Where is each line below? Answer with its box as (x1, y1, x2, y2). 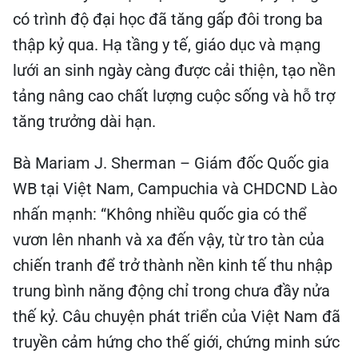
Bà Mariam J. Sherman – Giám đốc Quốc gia (13, 153, 329, 173)
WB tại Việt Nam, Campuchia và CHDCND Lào (13, 179, 337, 198)
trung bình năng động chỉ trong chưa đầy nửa (13, 281, 330, 300)
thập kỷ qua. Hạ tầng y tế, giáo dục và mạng (13, 35, 320, 54)
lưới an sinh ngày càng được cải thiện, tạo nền (13, 61, 336, 80)
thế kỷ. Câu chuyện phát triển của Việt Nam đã (13, 307, 340, 326)
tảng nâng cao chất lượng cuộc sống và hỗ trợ (13, 86, 335, 105)
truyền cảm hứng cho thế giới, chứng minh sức (13, 332, 340, 352)
